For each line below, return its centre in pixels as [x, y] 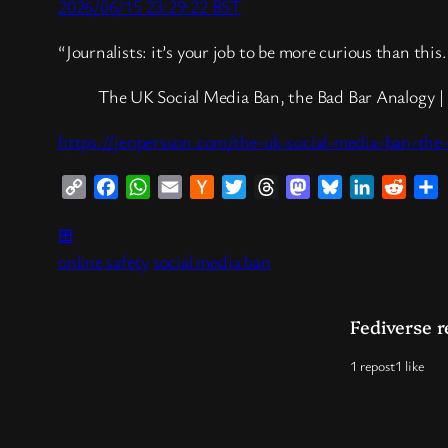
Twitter [270, 186]
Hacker [236, 186]
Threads [304, 186]
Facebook [148, 186]
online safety [104, 260]
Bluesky [365, 186]
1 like [409, 365]
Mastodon [342, 186]
